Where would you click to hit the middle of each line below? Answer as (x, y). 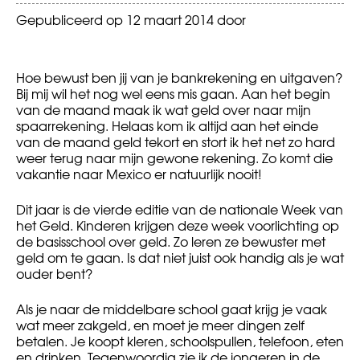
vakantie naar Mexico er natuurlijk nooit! (139, 174)
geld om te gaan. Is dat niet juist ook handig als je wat (180, 258)
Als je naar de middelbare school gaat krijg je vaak (172, 309)
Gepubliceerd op (71, 20)
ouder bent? (54, 274)
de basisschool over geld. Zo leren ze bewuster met (171, 241)
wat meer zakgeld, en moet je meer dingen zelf (160, 325)
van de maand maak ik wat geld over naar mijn (164, 110)
